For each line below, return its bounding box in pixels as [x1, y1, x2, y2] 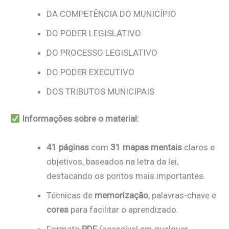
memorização [95, 190, 148, 200]
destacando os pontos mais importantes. [47, 170, 205, 181]
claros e [182, 142, 215, 152]
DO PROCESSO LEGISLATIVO [47, 47, 157, 58]
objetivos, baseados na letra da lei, [47, 156, 178, 167]
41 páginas [47, 142, 89, 152]
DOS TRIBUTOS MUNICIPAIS [47, 86, 154, 97]
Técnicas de [47, 190, 95, 200]
